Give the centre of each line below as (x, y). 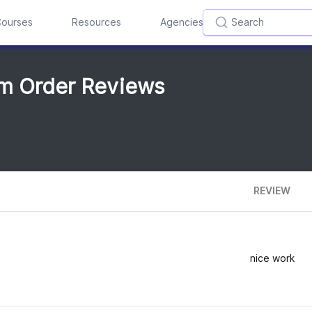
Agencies (181, 22)
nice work (272, 258)
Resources (96, 22)
